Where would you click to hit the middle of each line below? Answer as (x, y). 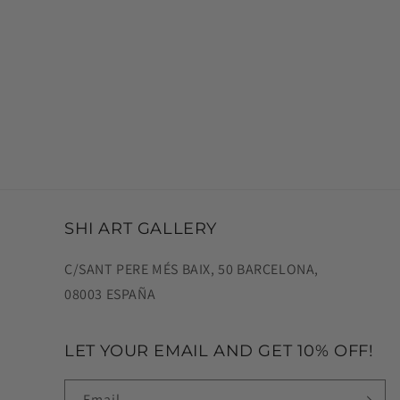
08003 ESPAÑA (110, 295)
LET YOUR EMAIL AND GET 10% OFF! (219, 351)
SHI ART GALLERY (141, 229)
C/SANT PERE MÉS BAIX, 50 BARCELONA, (192, 270)
